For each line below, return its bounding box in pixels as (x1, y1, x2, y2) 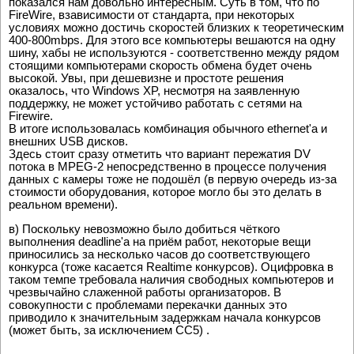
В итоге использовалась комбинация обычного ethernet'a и (9, 122, 327, 136)
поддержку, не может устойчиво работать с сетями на (9, 96, 302, 111)
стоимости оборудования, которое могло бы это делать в (9, 185, 322, 199)
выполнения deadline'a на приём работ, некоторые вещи (9, 235, 311, 249)
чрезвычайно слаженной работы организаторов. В (9, 285, 281, 299)
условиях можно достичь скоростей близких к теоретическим (9, 21, 344, 35)
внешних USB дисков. (9, 134, 128, 149)
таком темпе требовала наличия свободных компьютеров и (9, 273, 333, 287)
